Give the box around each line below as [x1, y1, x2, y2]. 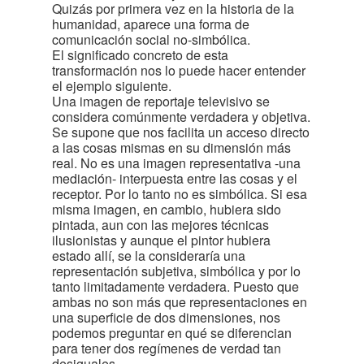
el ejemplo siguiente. [52, 76, 171, 95]
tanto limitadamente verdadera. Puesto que [52, 277, 299, 296]
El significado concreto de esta [52, 45, 228, 64]
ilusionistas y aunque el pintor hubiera [52, 231, 271, 249]
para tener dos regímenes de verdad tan [52, 339, 281, 357]
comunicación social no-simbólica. [52, 30, 250, 49]
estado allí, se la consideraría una [52, 246, 245, 265]
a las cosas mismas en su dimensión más [52, 138, 291, 157]
